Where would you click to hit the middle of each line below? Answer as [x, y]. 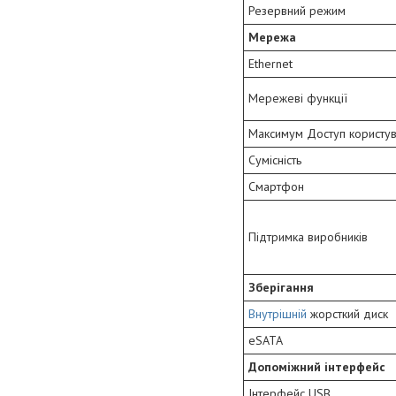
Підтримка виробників [308, 237]
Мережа [272, 38]
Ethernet [270, 64]
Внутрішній [278, 314]
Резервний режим [297, 11]
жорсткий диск [347, 314]
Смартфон [276, 187]
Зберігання [281, 288]
